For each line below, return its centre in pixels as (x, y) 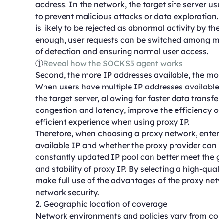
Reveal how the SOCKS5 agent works (113, 63)
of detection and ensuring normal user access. (122, 51)
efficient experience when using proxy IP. (112, 122)
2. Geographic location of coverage (101, 204)
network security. (67, 192)
